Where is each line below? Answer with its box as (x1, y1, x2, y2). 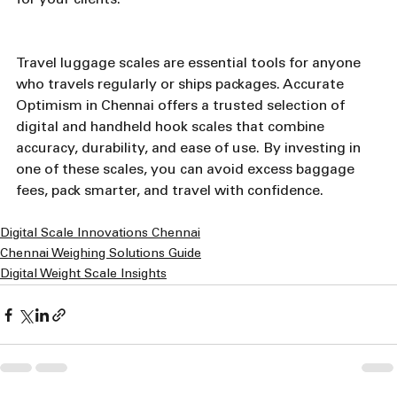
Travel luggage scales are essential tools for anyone (16, 57, 364, 71)
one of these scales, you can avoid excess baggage (16, 163, 358, 177)
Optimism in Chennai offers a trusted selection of (16, 99, 348, 113)
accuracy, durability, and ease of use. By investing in (16, 142, 364, 156)
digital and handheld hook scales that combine (16, 121, 328, 135)
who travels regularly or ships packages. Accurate (16, 78, 347, 92)
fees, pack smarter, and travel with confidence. (16, 184, 323, 198)
